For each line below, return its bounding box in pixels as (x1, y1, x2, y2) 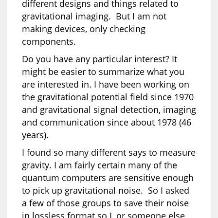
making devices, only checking (22, 22, 145, 35)
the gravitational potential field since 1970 (22, 91, 194, 103)
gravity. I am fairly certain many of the (22, 159, 177, 171)
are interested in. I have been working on (22, 78, 189, 90)
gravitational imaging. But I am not (22, 10, 166, 22)
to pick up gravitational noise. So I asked (22, 184, 189, 196)
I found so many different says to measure (22, 146, 196, 158)
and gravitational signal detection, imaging (22, 103, 196, 115)
